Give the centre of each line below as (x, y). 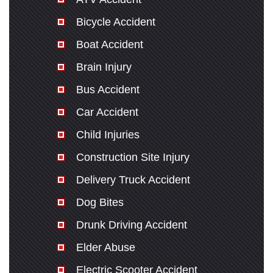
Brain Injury (104, 67)
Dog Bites (100, 202)
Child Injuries (108, 135)
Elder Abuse (105, 247)
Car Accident (107, 112)
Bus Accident (108, 90)
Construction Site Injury (133, 157)
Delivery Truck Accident (133, 180)
